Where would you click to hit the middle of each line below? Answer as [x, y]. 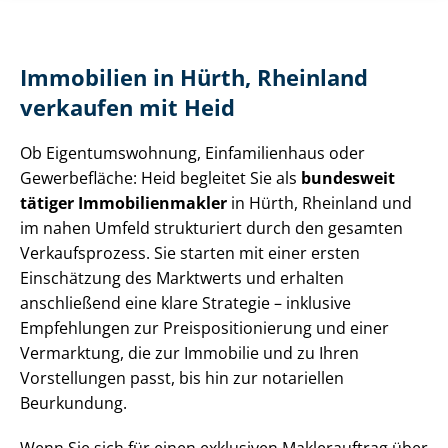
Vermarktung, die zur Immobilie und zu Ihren [189, 353]
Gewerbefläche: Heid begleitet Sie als [160, 178]
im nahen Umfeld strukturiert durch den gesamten [211, 228]
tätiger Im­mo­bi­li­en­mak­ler [123, 203]
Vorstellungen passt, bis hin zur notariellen [182, 378]
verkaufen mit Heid [127, 108]
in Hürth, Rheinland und [319, 203]
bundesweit [348, 178]
